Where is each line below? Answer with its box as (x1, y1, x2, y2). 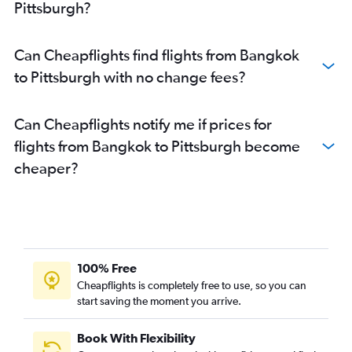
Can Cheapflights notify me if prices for (14, 115, 272, 134)
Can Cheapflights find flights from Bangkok (14, 46, 299, 64)
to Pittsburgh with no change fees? (14, 68, 246, 86)
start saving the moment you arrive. (77, 295, 241, 308)
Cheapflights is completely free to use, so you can (77, 279, 306, 292)
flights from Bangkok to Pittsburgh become (14, 137, 300, 156)
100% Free (77, 261, 137, 276)
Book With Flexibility (77, 331, 196, 346)
